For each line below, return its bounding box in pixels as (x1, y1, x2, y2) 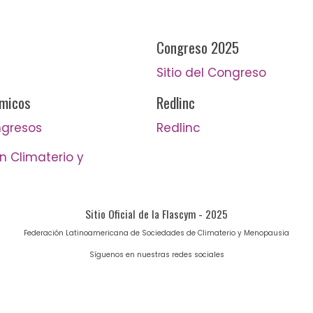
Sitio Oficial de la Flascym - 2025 (85, 205, 228, 222)
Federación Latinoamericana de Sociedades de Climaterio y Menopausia (24, 227, 289, 238)
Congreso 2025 (156, 36, 239, 58)
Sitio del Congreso (156, 64, 266, 81)
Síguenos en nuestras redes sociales (89, 249, 224, 260)
